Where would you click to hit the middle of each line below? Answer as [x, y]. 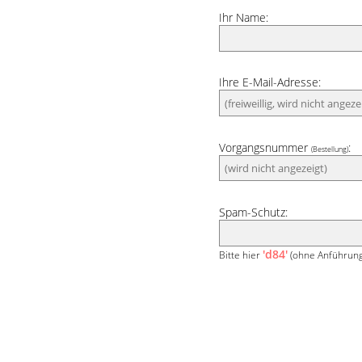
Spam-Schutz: [253, 213]
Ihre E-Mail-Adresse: [269, 82]
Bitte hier [240, 254]
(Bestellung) [329, 149]
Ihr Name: [243, 17]
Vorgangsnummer [265, 147]
